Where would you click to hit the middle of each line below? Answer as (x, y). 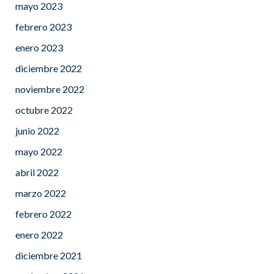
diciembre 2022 (49, 68)
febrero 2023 (43, 26)
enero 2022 (39, 234)
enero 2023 (39, 47)
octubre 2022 (44, 109)
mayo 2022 (39, 151)
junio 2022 (37, 130)
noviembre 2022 (50, 89)
